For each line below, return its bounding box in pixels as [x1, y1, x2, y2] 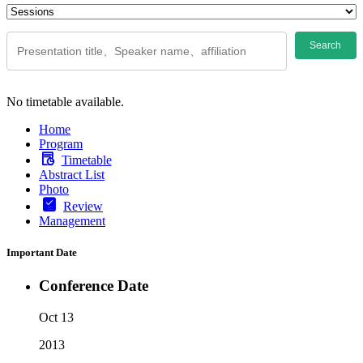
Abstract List [39, 167, 105, 181]
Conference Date [39, 277, 148, 295]
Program [39, 136, 83, 151]
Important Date [6, 246, 77, 258]
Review [63, 199, 103, 213]
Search [310, 39, 342, 51]
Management [39, 213, 105, 228]
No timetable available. [6, 94, 124, 109]
